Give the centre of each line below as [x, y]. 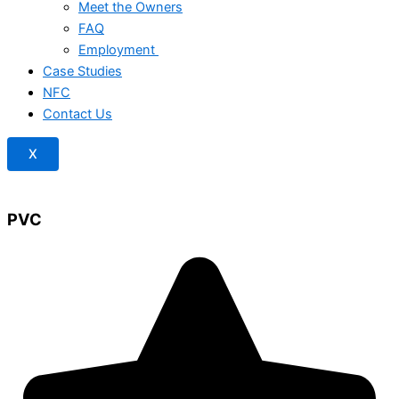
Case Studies [82, 71]
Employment [118, 49]
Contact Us [77, 114]
